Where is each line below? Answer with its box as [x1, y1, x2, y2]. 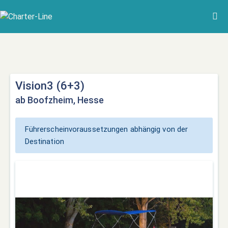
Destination [24, 137, 64, 147]
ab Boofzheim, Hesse [15, 94, 104, 105]
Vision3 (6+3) [15, 78, 84, 92]
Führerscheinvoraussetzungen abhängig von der [24, 125, 188, 134]
